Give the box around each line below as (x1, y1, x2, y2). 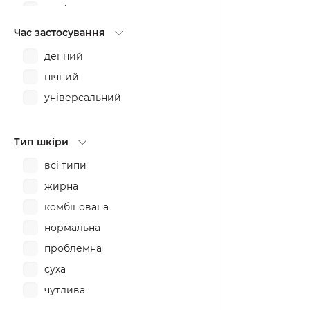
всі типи (44, 159, 86, 172)
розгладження (44, 44, 118, 57)
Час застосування (14, 26, 105, 39)
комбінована (44, 201, 109, 213)
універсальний (44, 91, 121, 104)
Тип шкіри (14, 136, 69, 148)
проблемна (44, 242, 102, 255)
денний (44, 50, 83, 62)
